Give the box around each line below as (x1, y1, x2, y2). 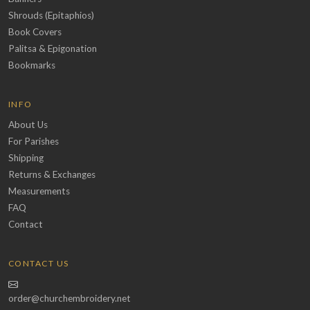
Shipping (8, 152, 44, 164)
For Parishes (8, 136, 59, 147)
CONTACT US (8, 258, 69, 269)
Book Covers (8, 26, 62, 38)
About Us (8, 119, 48, 131)
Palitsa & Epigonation (8, 43, 97, 55)
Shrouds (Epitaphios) (8, 10, 94, 21)
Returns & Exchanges (8, 169, 95, 181)
